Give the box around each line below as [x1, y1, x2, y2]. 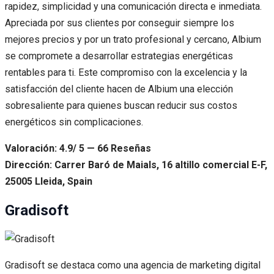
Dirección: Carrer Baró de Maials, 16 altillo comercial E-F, [5, 158, 267, 171]
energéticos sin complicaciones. [5, 116, 143, 128]
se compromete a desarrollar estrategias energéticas [5, 50, 233, 62]
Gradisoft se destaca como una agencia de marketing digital [5, 259, 261, 272]
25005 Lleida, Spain [5, 175, 92, 187]
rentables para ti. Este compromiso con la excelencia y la [5, 66, 247, 78]
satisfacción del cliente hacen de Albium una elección [5, 83, 233, 95]
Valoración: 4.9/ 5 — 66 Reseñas [5, 142, 151, 154]
